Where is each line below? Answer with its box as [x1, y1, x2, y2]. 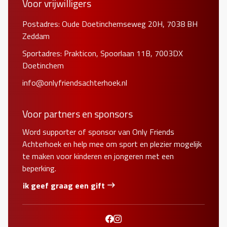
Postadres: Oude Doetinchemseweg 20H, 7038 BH [22, 17, 198, 30]
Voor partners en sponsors [22, 106, 133, 122]
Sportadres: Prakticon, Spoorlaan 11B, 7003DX [22, 47, 183, 59]
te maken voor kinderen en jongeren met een [22, 149, 174, 162]
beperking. [22, 162, 56, 174]
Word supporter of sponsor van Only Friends [22, 125, 174, 138]
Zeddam [22, 29, 50, 42]
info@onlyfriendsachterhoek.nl [22, 76, 127, 89]
